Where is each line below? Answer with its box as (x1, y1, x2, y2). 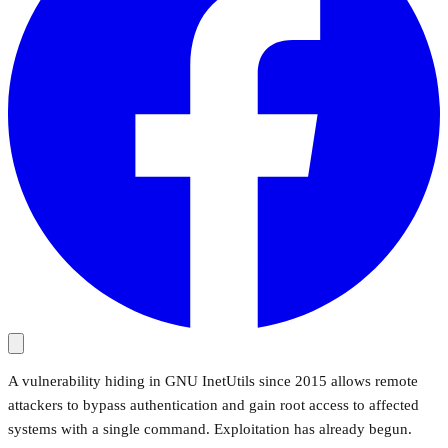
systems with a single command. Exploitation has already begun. (8, 420, 412, 437)
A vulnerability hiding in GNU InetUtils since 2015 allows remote (8, 372, 418, 389)
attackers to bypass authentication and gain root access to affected (8, 396, 419, 413)
